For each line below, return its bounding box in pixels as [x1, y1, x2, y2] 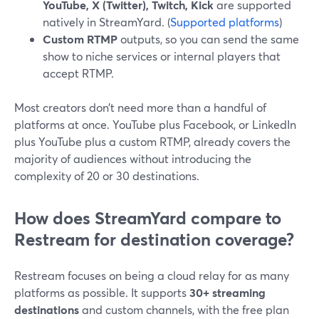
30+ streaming [189, 285, 266, 300]
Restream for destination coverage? [14, 228, 294, 251]
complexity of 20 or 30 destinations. [14, 168, 199, 183]
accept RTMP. [43, 66, 114, 80]
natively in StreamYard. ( [43, 14, 170, 29]
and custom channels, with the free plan [79, 302, 289, 317]
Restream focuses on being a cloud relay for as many [14, 268, 289, 283]
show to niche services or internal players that [43, 48, 281, 63]
